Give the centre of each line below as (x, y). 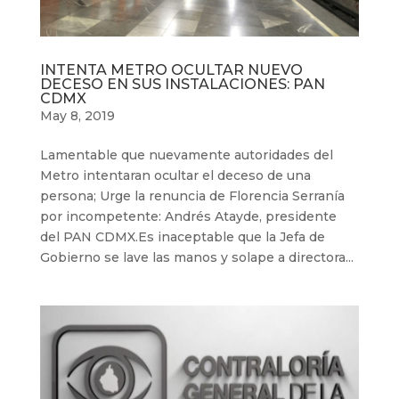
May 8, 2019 (77, 115)
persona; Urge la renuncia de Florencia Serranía (192, 195)
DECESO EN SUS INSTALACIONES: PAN (182, 84)
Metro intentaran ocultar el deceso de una (175, 175)
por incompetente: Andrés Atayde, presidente (188, 216)
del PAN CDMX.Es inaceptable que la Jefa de (182, 236)
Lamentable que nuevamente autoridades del (186, 155)
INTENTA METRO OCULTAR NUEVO (171, 69)
